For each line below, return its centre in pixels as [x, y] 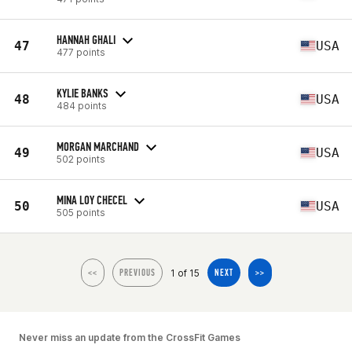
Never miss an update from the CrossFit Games [130, 337]
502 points [81, 159]
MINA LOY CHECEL [92, 200]
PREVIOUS [137, 273]
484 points [82, 105]
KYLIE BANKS [82, 93]
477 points [81, 52]
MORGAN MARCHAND [98, 146]
